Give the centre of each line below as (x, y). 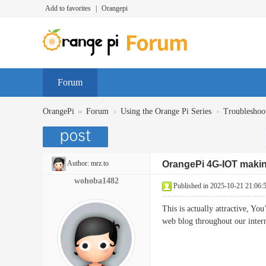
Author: (78, 163)
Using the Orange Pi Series (166, 111)
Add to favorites (68, 8)
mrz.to (100, 163)
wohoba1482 (96, 181)
